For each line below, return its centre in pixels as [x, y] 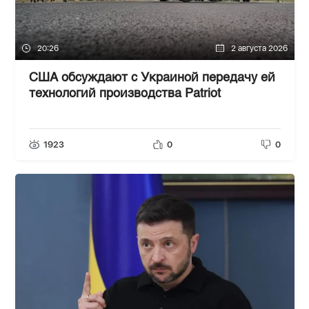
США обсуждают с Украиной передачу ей [152, 78]
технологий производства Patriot [124, 93]
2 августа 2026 [259, 48]
